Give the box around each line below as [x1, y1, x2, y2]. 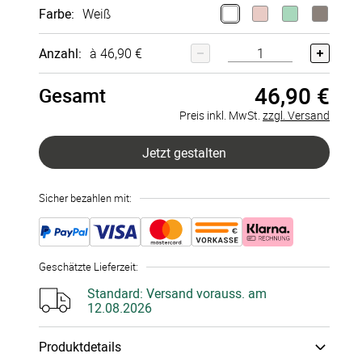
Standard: [87, 284, 143, 302]
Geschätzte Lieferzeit [39, 259, 136, 274]
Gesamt [39, 82, 106, 108]
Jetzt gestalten [142, 143, 226, 162]
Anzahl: [39, 44, 82, 62]
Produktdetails [39, 338, 121, 356]
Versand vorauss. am [143, 284, 267, 302]
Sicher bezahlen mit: [39, 191, 132, 205]
